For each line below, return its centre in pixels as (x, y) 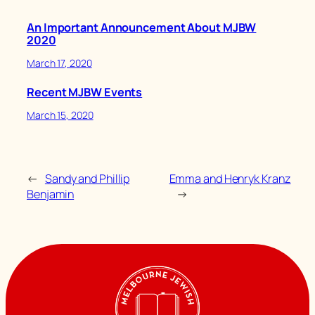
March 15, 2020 (60, 115)
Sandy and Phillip (87, 178)
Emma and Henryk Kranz (230, 178)
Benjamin (51, 194)
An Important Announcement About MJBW (142, 28)
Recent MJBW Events (85, 92)
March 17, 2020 (59, 63)
